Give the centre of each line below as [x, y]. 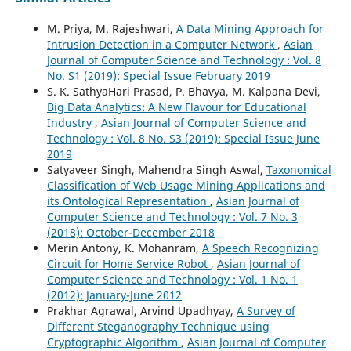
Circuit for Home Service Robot [128, 264]
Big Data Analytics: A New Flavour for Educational [176, 107]
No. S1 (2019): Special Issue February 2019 [158, 76]
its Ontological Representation [128, 201]
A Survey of [266, 311]
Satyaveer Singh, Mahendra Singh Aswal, [156, 170]
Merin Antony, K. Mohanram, [124, 248]
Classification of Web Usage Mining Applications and [186, 186]
